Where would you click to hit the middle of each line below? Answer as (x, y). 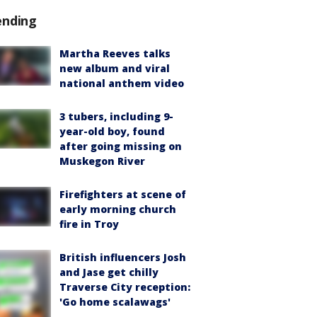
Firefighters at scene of (123, 195)
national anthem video (122, 83)
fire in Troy (89, 224)
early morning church (118, 209)
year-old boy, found (112, 132)
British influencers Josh (123, 258)
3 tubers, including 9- (116, 117)
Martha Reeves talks (115, 54)
